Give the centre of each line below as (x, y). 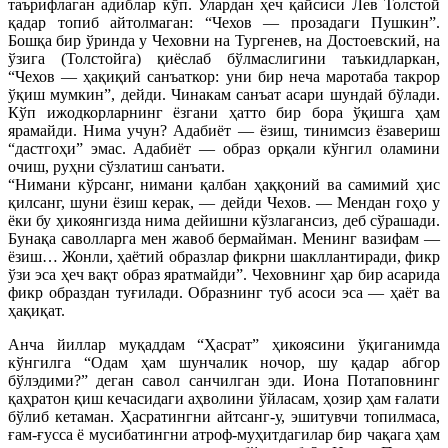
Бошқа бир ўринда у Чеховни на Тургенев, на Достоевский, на (224, 40)
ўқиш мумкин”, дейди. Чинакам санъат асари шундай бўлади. (224, 94)
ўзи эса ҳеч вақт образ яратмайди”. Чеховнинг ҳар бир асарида (224, 274)
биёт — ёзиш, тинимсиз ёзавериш (320, 130)
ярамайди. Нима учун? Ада (104, 130)
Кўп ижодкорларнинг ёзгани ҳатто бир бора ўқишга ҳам (224, 112)
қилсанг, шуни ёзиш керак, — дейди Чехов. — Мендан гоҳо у (224, 202)
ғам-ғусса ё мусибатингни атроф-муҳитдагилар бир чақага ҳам (224, 434)
